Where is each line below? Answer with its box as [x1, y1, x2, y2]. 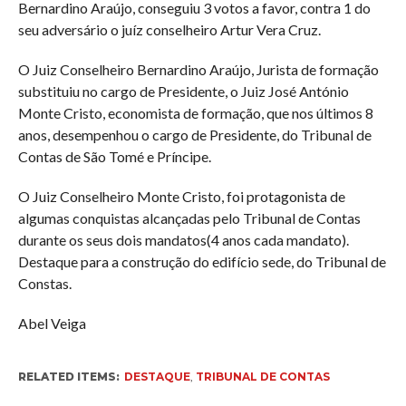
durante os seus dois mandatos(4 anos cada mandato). [17, 230, 349, 248]
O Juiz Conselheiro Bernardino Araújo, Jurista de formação [17, 60, 379, 78]
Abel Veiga [17, 314, 86, 332]
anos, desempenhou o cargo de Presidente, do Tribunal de [17, 125, 372, 143]
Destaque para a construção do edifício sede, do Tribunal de [17, 252, 386, 270]
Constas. [17, 274, 72, 292]
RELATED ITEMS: [17, 369, 120, 383]
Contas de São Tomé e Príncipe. [17, 147, 211, 165]
